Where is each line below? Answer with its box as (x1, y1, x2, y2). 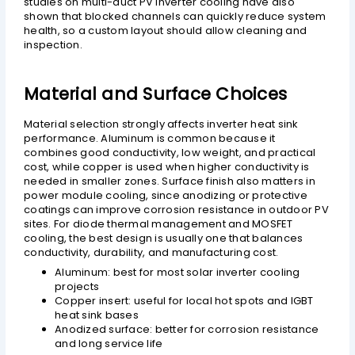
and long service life (55, 335, 163, 351)
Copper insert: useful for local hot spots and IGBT (55, 292, 314, 308)
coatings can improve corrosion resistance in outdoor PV (24, 202, 329, 218)
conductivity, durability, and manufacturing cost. (24, 245, 279, 261)
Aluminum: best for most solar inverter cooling (55, 264, 300, 280)
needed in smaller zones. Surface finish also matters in (24, 174, 315, 189)
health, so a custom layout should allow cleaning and (24, 23, 307, 39)
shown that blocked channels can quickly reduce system (24, 9, 326, 25)
